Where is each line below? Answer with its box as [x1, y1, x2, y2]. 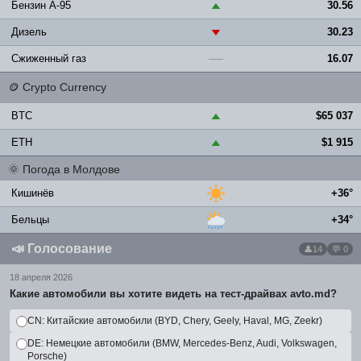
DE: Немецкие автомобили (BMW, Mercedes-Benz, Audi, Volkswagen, [27, 338, 337, 349]
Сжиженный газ [11, 52, 86, 64]
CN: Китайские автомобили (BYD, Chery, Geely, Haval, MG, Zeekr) [27, 315, 322, 326]
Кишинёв [11, 187, 54, 199]
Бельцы [11, 214, 49, 226]
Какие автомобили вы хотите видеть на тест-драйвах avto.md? [10, 288, 337, 300]
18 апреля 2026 [10, 272, 73, 282]
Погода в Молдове [23, 163, 120, 176]
